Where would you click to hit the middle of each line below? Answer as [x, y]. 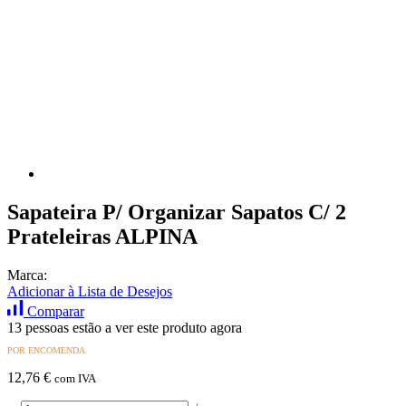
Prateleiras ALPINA [102, 236]
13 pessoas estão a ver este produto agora [125, 327]
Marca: [27, 275]
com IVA [75, 378]
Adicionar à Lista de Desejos [90, 291]
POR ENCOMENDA [46, 350]
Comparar [56, 311]
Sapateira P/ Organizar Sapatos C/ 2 [177, 212]
